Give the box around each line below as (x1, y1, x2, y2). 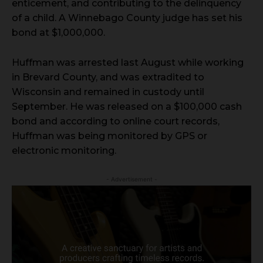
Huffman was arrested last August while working (12, 56, 244, 68)
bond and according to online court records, (12, 115, 220, 127)
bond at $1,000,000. (12, 26, 105, 38)
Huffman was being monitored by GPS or (12, 130, 207, 141)
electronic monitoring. (12, 144, 116, 156)
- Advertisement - (106, 175, 157, 183)
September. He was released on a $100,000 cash (12, 100, 242, 112)
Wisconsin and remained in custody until (12, 86, 204, 97)
